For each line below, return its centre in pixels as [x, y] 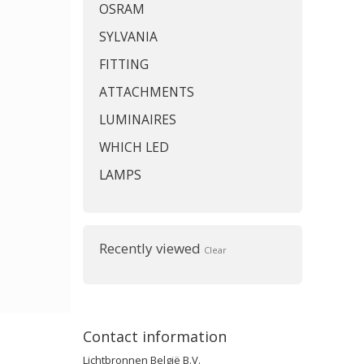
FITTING [124, 64]
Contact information [155, 336]
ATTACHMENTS [147, 92]
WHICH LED [134, 147]
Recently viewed [152, 248]
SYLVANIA [128, 37]
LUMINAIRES [138, 119]
